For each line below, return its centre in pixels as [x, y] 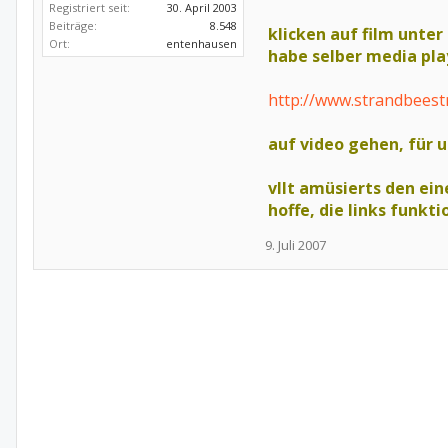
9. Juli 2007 [295, 245]
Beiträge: [73, 25]
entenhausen [201, 43]
